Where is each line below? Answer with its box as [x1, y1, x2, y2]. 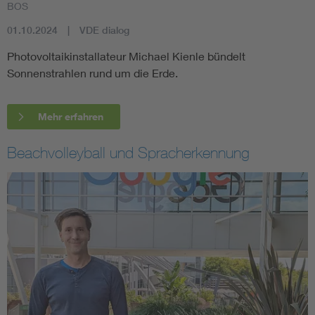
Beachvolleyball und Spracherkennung [7, 143, 250, 162]
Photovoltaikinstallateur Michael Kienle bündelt [7, 49, 245, 63]
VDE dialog [79, 23, 129, 37]
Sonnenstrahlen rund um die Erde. [7, 65, 184, 79]
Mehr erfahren [38, 110, 103, 122]
